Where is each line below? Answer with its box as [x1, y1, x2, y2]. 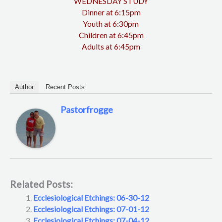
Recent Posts [46, 83, 85, 91]
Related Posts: [10, 178, 73, 190]
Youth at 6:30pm [83, 19, 139, 29]
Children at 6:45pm [78, 31, 144, 40]
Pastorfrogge [60, 104, 113, 115]
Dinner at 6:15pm [81, 8, 141, 17]
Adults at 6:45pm [82, 42, 140, 52]
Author [15, 83, 34, 91]
